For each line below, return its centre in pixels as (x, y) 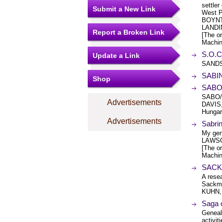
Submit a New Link (124, 9)
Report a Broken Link (129, 32)
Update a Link (116, 55)
